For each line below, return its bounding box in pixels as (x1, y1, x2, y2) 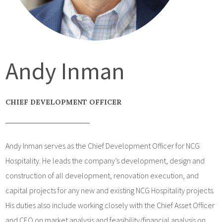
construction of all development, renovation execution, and (5, 170, 199, 180)
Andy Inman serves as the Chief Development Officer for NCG (5, 141, 200, 151)
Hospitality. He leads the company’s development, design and (5, 156, 205, 166)
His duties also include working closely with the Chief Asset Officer (5, 200, 215, 210)
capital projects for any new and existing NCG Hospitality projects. (5, 185, 215, 195)
